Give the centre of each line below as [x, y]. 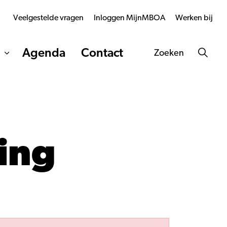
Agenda [44, 53]
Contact [102, 53]
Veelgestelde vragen [48, 18]
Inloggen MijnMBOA [129, 18]
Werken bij [194, 18]
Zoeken [169, 53]
